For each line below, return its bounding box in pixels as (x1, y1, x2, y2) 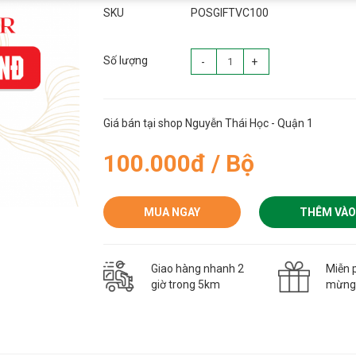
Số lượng (103, 54, 148, 68)
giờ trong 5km (150, 278, 220, 292)
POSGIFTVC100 (190, 6, 269, 20)
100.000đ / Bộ (103, 149, 254, 178)
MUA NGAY (143, 206, 200, 219)
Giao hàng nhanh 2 (150, 262, 244, 276)
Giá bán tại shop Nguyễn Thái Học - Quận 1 (103, 117, 313, 130)
